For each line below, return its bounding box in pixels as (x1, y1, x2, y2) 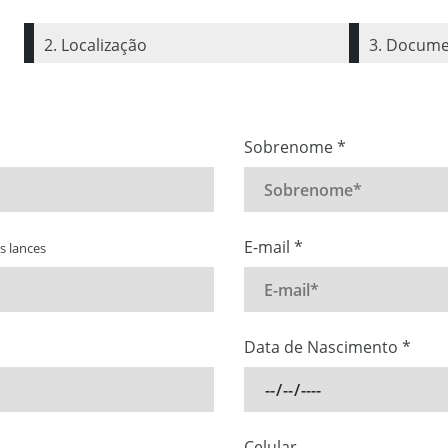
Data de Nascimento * (244, 336, 411, 358)
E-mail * (244, 236, 303, 258)
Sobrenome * (244, 136, 346, 158)
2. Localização (43, 34, 147, 56)
